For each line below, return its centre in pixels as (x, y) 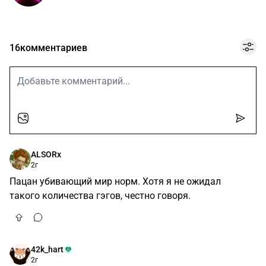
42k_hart (47, 249)
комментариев (54, 47)
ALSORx (46, 154)
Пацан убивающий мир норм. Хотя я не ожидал (115, 181)
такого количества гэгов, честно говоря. (100, 196)
